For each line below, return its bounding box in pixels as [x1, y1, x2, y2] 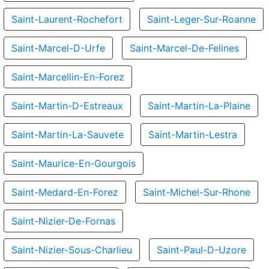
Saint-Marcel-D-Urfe [11, 42, 105, 54]
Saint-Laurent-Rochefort [11, 13, 122, 25]
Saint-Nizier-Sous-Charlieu [11, 244, 132, 256]
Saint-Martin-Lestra [148, 128, 237, 141]
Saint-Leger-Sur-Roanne [147, 13, 256, 25]
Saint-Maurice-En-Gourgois [11, 157, 136, 169]
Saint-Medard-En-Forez [11, 186, 118, 198]
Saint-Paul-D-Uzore [157, 244, 246, 256]
